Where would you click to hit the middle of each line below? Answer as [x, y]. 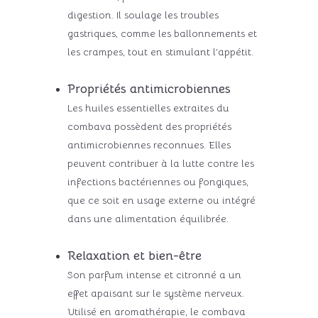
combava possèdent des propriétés [149, 126]
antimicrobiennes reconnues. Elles [149, 144]
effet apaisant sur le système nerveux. [155, 293]
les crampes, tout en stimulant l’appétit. [160, 51]
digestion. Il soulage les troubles [143, 15]
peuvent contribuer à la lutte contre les [160, 163]
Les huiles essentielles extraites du [148, 108]
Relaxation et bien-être [134, 255]
